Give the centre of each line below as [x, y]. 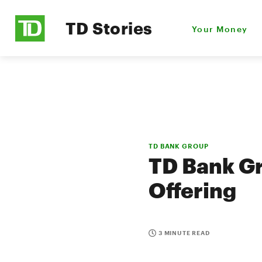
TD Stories [109, 28]
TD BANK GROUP [179, 146]
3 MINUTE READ [184, 233]
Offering [192, 190]
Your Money [220, 29]
